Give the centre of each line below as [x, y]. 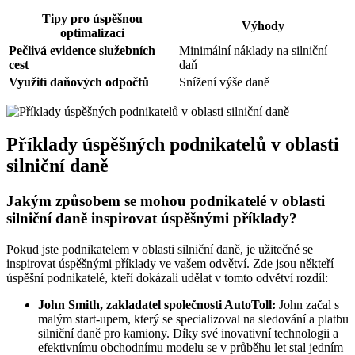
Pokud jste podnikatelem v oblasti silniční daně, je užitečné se [160, 250]
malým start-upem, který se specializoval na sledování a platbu [193, 319]
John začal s [307, 305]
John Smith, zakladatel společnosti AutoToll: [157, 305]
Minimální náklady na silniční [253, 50]
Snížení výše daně [224, 82]
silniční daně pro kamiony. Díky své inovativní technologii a [188, 334]
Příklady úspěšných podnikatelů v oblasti [173, 145]
